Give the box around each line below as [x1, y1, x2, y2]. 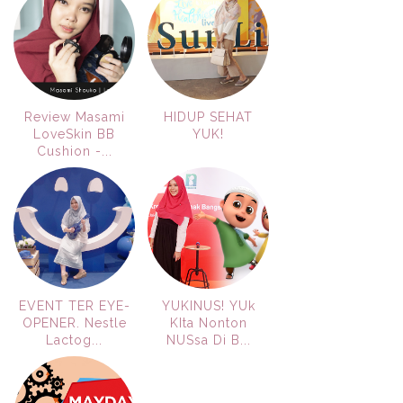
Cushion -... [36, 143, 112, 158]
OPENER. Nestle [22, 315, 127, 330]
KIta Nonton [169, 315, 247, 330]
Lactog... [46, 332, 103, 347]
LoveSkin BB [33, 126, 115, 141]
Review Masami [23, 109, 125, 124]
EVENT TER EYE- [18, 298, 130, 313]
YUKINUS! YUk [161, 298, 255, 313]
